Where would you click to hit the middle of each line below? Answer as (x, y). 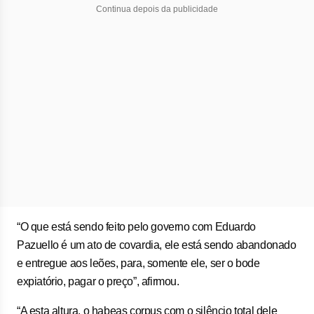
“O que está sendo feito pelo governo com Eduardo (136, 227)
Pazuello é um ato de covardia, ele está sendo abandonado (157, 245)
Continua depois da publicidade (157, 9)
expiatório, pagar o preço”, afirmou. (98, 281)
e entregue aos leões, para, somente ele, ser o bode (138, 263)
